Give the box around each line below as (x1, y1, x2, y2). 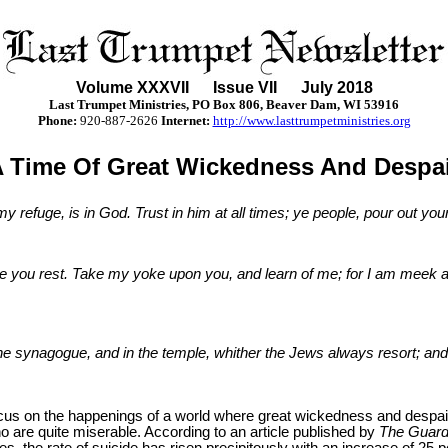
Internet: (160, 113, 210, 128)
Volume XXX (75, 79, 170, 96)
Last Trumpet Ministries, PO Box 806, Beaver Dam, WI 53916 (49, 97, 399, 112)
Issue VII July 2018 (192, 79, 373, 96)
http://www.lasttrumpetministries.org (212, 113, 411, 128)
